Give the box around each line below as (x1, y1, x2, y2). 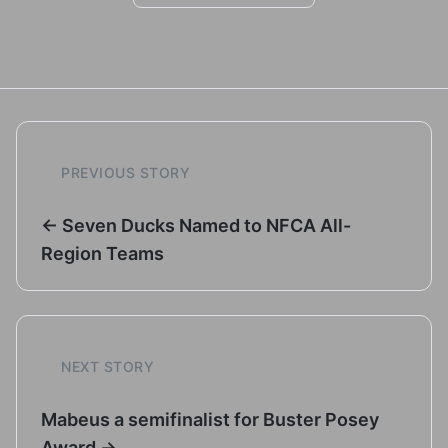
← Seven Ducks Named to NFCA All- (41, 215, 351, 236)
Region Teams (41, 243, 164, 264)
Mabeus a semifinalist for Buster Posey (41, 409, 379, 430)
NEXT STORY (61, 358, 154, 375)
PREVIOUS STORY (61, 164, 190, 181)
